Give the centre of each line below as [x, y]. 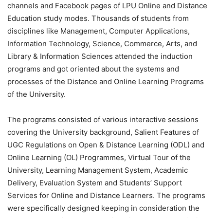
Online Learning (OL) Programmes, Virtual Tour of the [99, 157]
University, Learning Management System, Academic [98, 170]
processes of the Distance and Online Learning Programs [106, 81]
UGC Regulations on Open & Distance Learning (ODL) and [106, 145]
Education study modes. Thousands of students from [98, 18]
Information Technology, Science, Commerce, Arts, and [102, 43]
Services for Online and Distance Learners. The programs [106, 195]
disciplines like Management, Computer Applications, [99, 31]
